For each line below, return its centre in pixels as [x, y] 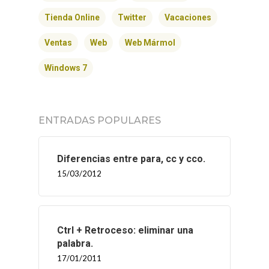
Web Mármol [150, 43]
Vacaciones [188, 18]
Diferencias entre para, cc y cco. [131, 159]
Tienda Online [72, 18]
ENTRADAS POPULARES [100, 121]
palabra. [75, 244]
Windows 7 [66, 68]
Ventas [58, 43]
